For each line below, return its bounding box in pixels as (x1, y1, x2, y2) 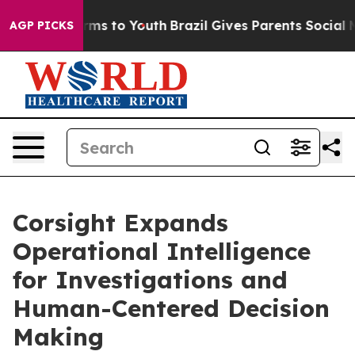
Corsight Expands (13, 208, 228, 238)
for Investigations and (13, 265, 288, 295)
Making (13, 322, 104, 352)
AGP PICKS (10, 18, 74, 32)
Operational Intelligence (13, 236, 311, 266)
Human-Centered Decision (13, 293, 330, 323)
